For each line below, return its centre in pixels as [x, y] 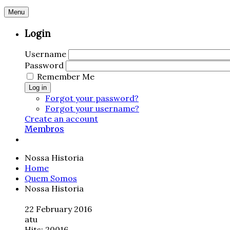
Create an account [61, 119]
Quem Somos [51, 178]
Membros [44, 129]
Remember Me [66, 77]
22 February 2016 [58, 209]
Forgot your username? [92, 109]
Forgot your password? [92, 98]
